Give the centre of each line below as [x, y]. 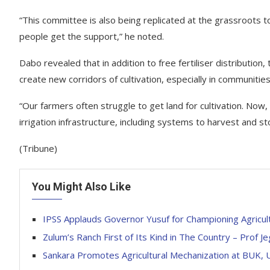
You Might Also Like [81, 187]
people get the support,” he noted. [92, 36]
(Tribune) [38, 148]
